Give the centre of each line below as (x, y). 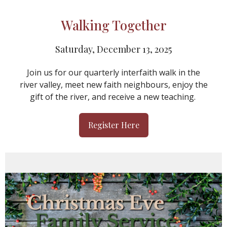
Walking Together (113, 25)
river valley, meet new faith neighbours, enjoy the (113, 85)
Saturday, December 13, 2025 (113, 49)
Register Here (113, 125)
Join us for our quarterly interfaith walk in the (113, 73)
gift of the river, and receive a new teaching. (113, 97)
